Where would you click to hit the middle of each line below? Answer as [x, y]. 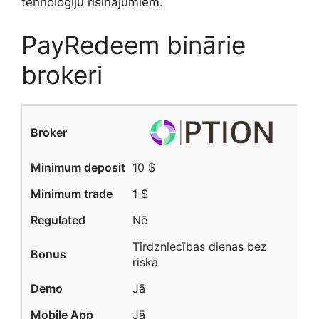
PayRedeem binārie [134, 45]
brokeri [62, 74]
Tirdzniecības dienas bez [199, 247]
